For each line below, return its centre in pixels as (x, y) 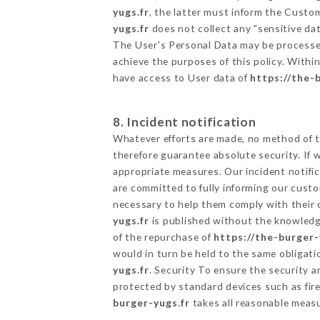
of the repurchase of (163, 236)
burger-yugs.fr (151, 302)
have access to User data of (181, 77)
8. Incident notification (184, 121)
